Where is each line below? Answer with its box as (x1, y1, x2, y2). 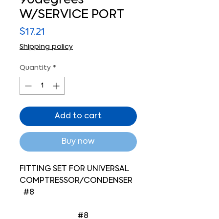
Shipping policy (20, 44, 73, 50)
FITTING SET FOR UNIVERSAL (20, 165, 129, 173)
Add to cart (55, 112, 102, 120)
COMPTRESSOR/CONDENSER (20, 177, 132, 185)
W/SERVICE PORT (20, 9, 124, 21)
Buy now (62, 138, 95, 146)
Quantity (20, 65, 51, 71)
